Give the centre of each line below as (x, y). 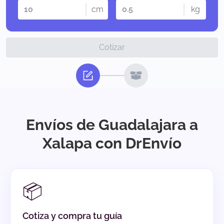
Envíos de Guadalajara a (112, 125)
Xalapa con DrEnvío (112, 143)
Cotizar (112, 47)
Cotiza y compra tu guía (72, 216)
